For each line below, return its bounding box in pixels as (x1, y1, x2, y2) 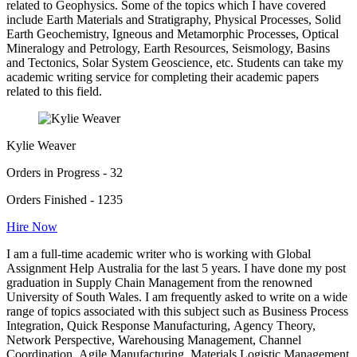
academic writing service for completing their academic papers (6, 70, 319, 84)
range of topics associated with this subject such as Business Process (6, 304, 348, 319)
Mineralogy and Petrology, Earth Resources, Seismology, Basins (6, 41, 330, 56)
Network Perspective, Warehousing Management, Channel (6, 333, 301, 347)
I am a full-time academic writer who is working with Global (6, 247, 311, 261)
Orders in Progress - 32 (6, 166, 123, 180)
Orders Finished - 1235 (6, 193, 123, 207)
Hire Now (6, 220, 57, 234)
